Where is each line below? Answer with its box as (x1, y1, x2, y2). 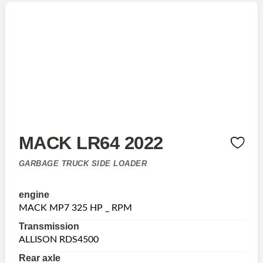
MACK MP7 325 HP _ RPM (18, 203, 132, 213)
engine (18, 189, 49, 200)
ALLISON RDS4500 (18, 234, 99, 244)
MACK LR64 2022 (18, 132, 163, 153)
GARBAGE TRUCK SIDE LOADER (18, 159, 147, 168)
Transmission (18, 221, 79, 231)
